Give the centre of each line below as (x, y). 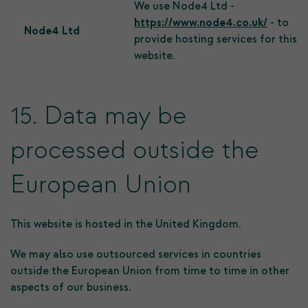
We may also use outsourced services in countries (136, 254)
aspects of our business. (70, 287)
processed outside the (135, 151)
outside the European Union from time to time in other (150, 271)
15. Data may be (99, 116)
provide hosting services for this (216, 39)
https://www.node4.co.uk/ (201, 23)
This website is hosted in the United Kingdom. (125, 224)
